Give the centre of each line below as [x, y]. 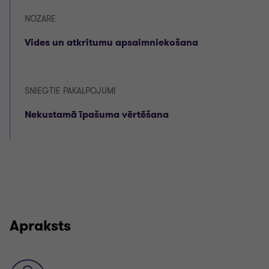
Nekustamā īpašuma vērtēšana [97, 114]
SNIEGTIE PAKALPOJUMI [70, 91]
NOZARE [40, 19]
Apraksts [40, 226]
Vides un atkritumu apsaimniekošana [111, 42]
